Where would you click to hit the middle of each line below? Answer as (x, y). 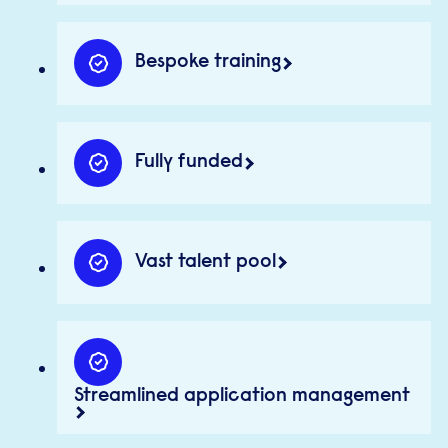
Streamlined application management (242, 397)
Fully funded (188, 163)
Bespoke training (207, 63)
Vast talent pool (205, 262)
